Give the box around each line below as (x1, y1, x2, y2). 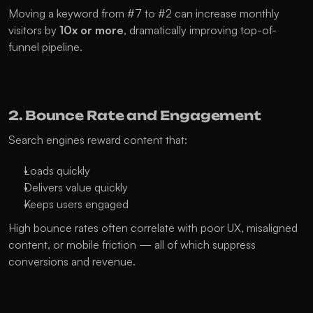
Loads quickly (24, 163, 90, 177)
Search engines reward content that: (8, 133, 187, 147)
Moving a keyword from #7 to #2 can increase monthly (8, 6, 279, 20)
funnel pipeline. (8, 40, 82, 54)
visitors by (8, 23, 59, 37)
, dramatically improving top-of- (124, 23, 277, 37)
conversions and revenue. (8, 254, 136, 268)
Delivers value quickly (24, 180, 128, 194)
